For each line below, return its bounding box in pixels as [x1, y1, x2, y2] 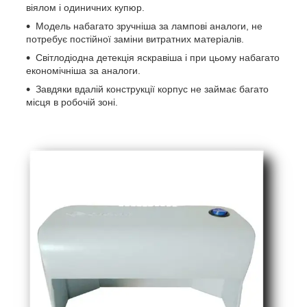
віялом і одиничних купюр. [26, 2, 145, 14]
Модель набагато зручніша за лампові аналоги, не [36, 21, 262, 32]
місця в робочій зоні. [26, 97, 118, 108]
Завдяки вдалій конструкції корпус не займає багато [36, 84, 269, 95]
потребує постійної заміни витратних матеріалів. [26, 34, 244, 45]
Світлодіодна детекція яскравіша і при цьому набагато [36, 52, 280, 64]
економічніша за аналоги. [26, 65, 140, 77]
